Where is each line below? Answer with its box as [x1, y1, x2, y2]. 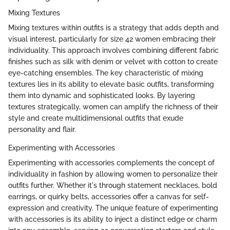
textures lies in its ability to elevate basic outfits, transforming [8, 80, 214, 89]
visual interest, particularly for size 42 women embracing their [8, 35, 216, 44]
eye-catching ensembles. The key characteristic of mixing [8, 69, 203, 78]
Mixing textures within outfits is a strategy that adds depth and [8, 24, 219, 32]
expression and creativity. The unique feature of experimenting [8, 204, 218, 213]
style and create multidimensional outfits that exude [8, 114, 183, 123]
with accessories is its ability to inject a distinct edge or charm [8, 215, 217, 224]
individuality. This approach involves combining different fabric [8, 46, 219, 55]
